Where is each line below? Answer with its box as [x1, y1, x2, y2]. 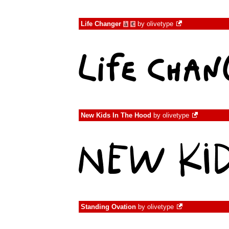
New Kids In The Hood [81, 111, 151, 119]
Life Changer [81, 20, 121, 28]
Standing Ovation [81, 203, 136, 211]
